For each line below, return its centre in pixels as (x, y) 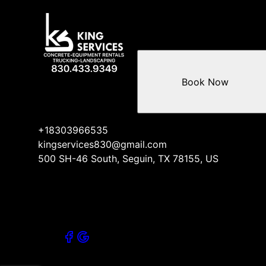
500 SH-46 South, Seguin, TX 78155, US (128, 158)
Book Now (205, 82)
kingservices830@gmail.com (102, 144)
